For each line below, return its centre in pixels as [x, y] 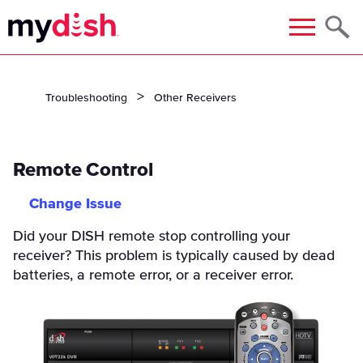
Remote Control [83, 170]
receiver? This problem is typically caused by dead [174, 256]
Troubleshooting [86, 98]
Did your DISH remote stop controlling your [152, 237]
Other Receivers [195, 98]
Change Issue [75, 204]
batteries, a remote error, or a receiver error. [153, 275]
